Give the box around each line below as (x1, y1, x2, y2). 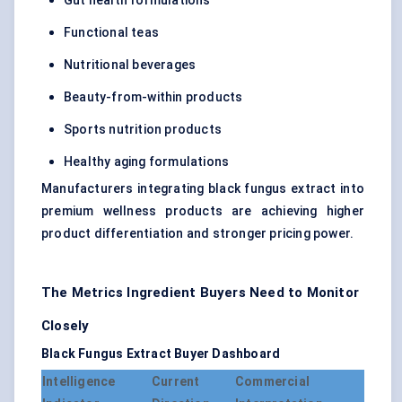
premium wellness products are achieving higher (41, 204, 364, 219)
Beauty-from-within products (64, 90, 243, 105)
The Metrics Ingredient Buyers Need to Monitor (41, 284, 360, 301)
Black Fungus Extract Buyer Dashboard (41, 346, 281, 362)
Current (152, 374, 200, 389)
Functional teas (64, 25, 159, 40)
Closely (41, 318, 90, 335)
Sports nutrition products (64, 122, 222, 137)
